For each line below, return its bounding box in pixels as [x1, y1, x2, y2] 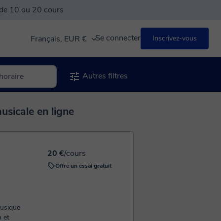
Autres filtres [80, 71, 128, 81]
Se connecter [95, 33, 141, 43]
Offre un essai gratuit [55, 162, 111, 170]
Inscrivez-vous [152, 33, 197, 43]
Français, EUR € [31, 33, 89, 44]
